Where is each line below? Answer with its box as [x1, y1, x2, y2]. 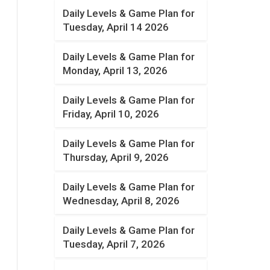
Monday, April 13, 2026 [63, 64, 168, 77]
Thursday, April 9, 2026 [63, 151, 169, 163]
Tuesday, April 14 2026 [63, 21, 169, 33]
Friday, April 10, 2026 [63, 108, 160, 120]
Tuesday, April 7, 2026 [63, 238, 166, 250]
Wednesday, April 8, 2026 [63, 195, 180, 207]
